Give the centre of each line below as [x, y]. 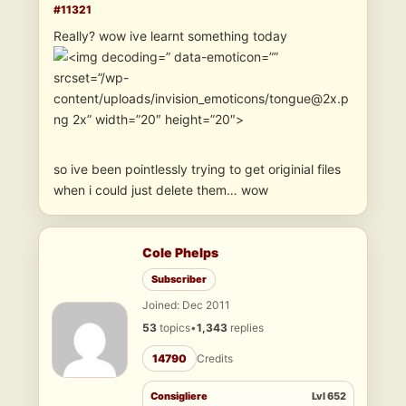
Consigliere [179, 396]
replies [246, 328]
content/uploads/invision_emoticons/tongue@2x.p [201, 99]
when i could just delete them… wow [161, 190]
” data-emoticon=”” [222, 57]
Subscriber [179, 280]
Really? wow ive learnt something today [170, 36]
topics [174, 328]
